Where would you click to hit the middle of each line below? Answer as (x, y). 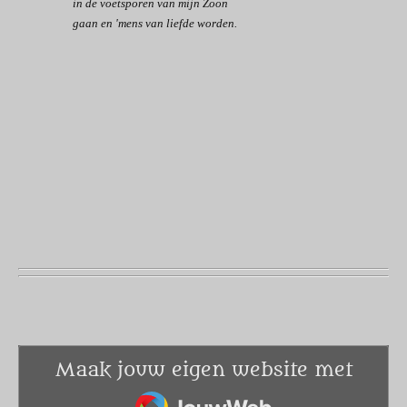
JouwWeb (180, 393)
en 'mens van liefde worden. (169, 23)
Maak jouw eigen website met (203, 370)
